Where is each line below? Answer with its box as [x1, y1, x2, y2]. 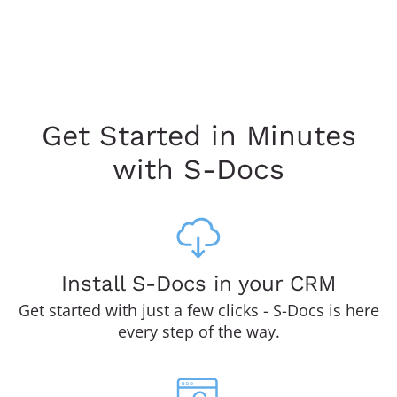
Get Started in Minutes [41, 118, 356, 152]
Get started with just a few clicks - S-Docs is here [18, 300, 379, 322]
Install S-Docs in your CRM [60, 271, 337, 297]
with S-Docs [113, 152, 284, 186]
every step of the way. [117, 321, 280, 343]
